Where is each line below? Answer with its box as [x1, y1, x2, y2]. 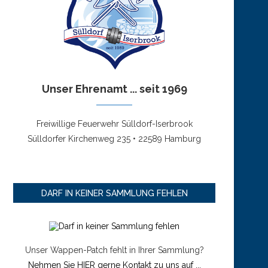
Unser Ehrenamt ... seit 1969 [41, 83, 187, 96]
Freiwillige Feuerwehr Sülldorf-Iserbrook [36, 119, 193, 129]
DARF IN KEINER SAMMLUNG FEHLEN [41, 188, 188, 199]
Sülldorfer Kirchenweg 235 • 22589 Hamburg [28, 134, 201, 144]
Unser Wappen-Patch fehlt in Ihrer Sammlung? [25, 245, 204, 255]
